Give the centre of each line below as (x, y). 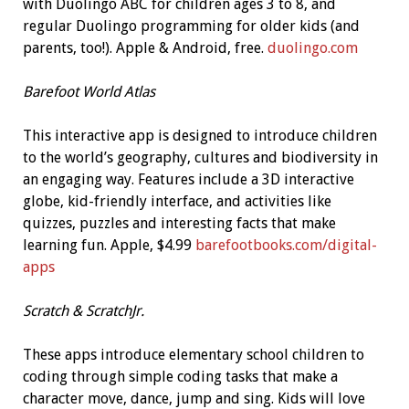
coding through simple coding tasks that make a (180, 377)
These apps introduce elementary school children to (193, 355)
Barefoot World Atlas (89, 92)
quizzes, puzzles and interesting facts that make (179, 224)
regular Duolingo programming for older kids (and (191, 26)
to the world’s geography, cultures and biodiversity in (200, 158)
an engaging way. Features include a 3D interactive (188, 180)
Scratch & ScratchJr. (83, 311)
